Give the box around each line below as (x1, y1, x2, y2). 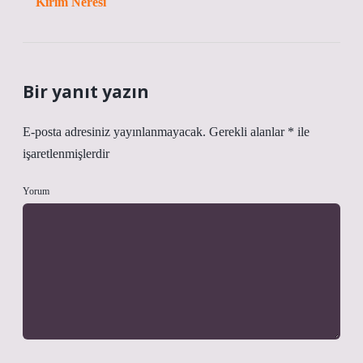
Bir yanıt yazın (23, 80, 149, 103)
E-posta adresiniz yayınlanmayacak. (23, 125, 206, 139)
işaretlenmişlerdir (23, 147, 109, 160)
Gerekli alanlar (209, 125, 288, 139)
